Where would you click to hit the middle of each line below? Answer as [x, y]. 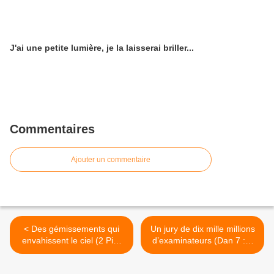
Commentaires [52, 129]
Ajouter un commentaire [111, 160]
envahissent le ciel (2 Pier [72, 240]
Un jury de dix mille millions [202, 229]
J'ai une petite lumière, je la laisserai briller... [102, 48]
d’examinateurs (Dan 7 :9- [202, 240]
